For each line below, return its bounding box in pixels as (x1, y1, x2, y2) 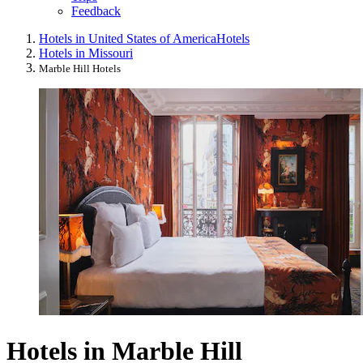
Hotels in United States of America (39, 32, 216, 46)
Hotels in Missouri (39, 46, 133, 61)
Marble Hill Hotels (39, 62, 121, 75)
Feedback (71, 4, 121, 19)
